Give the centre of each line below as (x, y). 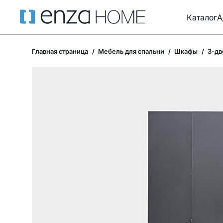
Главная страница (60, 51)
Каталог (202, 17)
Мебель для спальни (130, 51)
